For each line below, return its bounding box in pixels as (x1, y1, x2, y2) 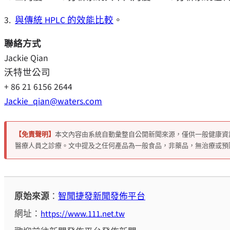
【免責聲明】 (15, 129, 55, 139)
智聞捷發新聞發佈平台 (58, 190, 146, 203)
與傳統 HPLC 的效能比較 (15, 14, 113, 27)
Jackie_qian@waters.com (4, 94, 102, 108)
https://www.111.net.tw (41, 208, 125, 221)
